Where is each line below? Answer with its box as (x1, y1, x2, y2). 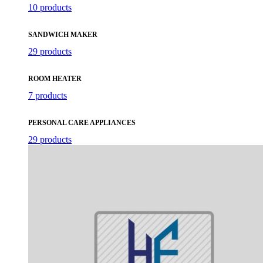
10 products (28, 2, 72, 12)
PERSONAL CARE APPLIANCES (28, 118, 136, 127)
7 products (28, 90, 67, 100)
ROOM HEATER (28, 74, 82, 83)
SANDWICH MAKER (28, 30, 97, 39)
